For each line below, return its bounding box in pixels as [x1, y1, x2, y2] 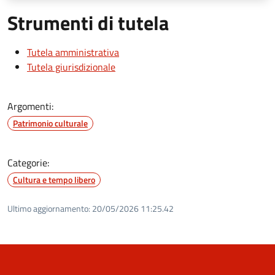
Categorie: [7, 155, 49, 170]
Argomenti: [7, 98, 53, 114]
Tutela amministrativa [27, 44, 119, 60]
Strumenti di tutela [7, 7, 169, 37]
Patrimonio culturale [13, 116, 88, 130]
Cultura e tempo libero [13, 172, 95, 186]
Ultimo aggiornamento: [7, 201, 90, 215]
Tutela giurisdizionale [27, 59, 115, 74]
